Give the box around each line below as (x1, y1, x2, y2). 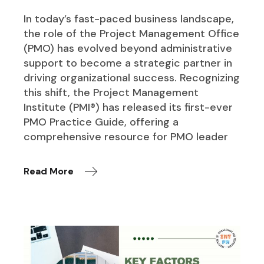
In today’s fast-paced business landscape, (24, 11, 235, 26)
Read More (24, 164, 74, 177)
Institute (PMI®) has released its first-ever (24, 100, 233, 114)
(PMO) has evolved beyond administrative (24, 41, 233, 55)
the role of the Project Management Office (24, 26, 240, 41)
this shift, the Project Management (24, 85, 199, 100)
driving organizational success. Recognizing (24, 70, 240, 85)
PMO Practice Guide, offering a (24, 114, 179, 129)
